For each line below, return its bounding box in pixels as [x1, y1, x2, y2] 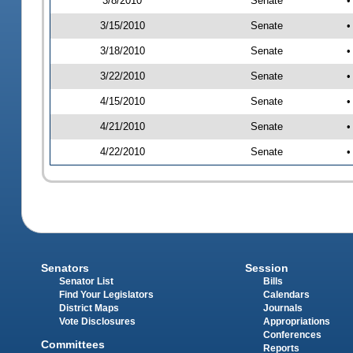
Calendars [262, 290, 310, 300]
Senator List [59, 277, 114, 287]
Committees [41, 337, 106, 351]
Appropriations [262, 317, 330, 327]
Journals [262, 303, 303, 314]
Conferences [262, 330, 321, 340]
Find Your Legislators [59, 290, 154, 300]
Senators [41, 262, 90, 275]
